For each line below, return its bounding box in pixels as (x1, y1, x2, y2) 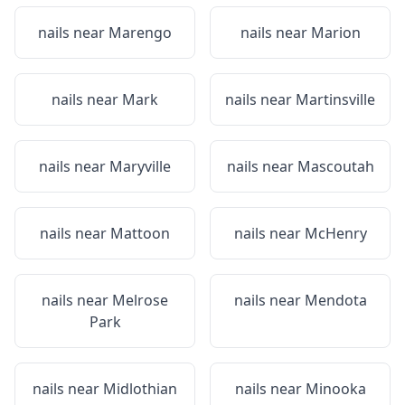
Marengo (108, 23, 172, 42)
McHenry (304, 223, 367, 243)
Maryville (109, 156, 171, 176)
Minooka (305, 379, 366, 399)
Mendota (304, 290, 367, 310)
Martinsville (296, 89, 375, 109)
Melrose (112, 290, 168, 310)
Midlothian (103, 379, 177, 399)
